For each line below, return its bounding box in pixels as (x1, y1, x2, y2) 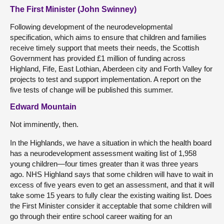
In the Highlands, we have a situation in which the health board (10, 138, 211, 147)
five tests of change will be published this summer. (10, 85, 173, 94)
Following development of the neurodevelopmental (10, 22, 172, 31)
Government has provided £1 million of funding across (10, 54, 185, 62)
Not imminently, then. (10, 120, 78, 128)
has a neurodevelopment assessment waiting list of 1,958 (10, 149, 196, 157)
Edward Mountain (10, 102, 76, 111)
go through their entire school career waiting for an (10, 212, 172, 220)
